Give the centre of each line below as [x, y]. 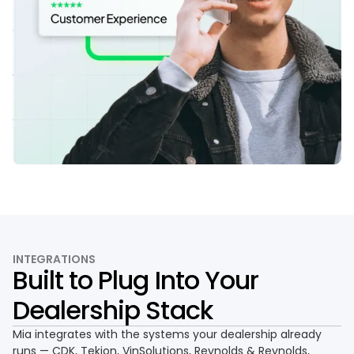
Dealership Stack [113, 311]
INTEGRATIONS [54, 260]
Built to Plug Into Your [136, 281]
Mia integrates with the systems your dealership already [167, 335]
